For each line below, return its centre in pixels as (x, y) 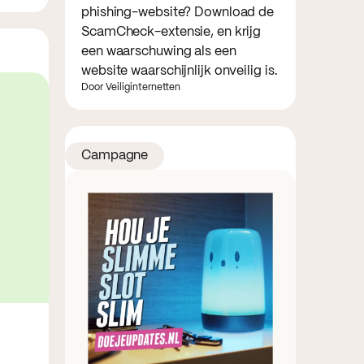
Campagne (115, 155)
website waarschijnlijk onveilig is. (180, 71)
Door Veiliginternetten (131, 87)
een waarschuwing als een (159, 51)
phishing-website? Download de (178, 12)
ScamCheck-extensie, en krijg (171, 32)
